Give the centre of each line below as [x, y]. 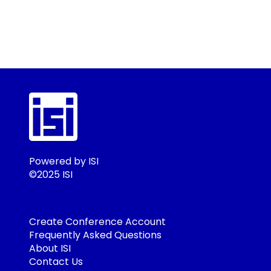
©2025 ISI [51, 174]
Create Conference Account [97, 221]
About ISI [50, 248]
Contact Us [56, 261]
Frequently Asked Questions [95, 235]
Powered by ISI [64, 161]
